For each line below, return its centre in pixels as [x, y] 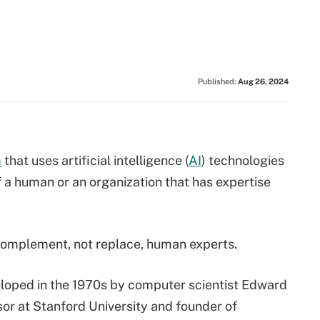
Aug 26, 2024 [263, 81]
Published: [218, 81]
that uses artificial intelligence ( [95, 160]
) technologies [243, 160]
